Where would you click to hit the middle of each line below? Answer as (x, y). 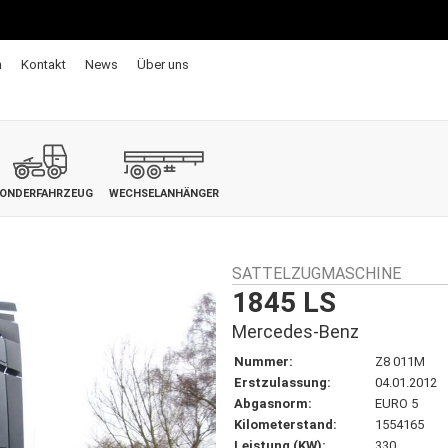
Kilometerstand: (285, 424)
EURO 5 (396, 403)
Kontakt (43, 64)
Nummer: (263, 361)
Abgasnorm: (273, 403)
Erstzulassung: (282, 382)
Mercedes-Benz (295, 331)
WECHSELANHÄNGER (163, 193)
